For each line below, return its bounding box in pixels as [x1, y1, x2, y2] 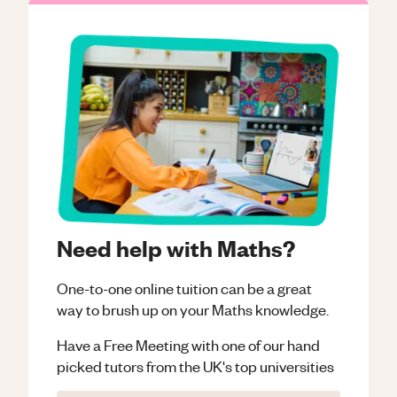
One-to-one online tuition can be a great [57, 278, 312, 299]
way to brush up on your [57, 300, 209, 320]
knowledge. [253, 300, 329, 320]
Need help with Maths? [57, 233, 295, 262]
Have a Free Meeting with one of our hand [57, 335, 320, 355]
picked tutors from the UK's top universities [57, 356, 334, 377]
